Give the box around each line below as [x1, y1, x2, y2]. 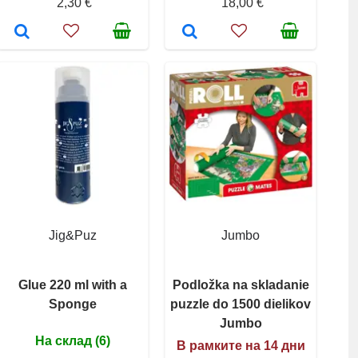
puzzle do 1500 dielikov [170, 296, 311, 311]
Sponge [49, 296, 97, 311]
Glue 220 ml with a [18, 277, 127, 292]
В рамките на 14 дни [176, 338, 305, 352]
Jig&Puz [49, 228, 97, 242]
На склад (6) [35, 333, 110, 348]
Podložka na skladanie [172, 277, 309, 292]
